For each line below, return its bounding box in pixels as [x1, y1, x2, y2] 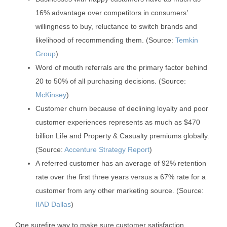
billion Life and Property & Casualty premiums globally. [35, 132, 209, 140]
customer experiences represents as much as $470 [35, 118, 200, 127]
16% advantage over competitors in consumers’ [35, 9, 187, 17]
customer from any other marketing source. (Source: [35, 186, 204, 195]
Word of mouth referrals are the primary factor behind [35, 63, 207, 72]
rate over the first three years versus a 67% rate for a [35, 173, 206, 181]
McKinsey [35, 91, 66, 99]
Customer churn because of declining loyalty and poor [35, 104, 208, 113]
